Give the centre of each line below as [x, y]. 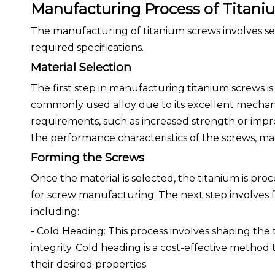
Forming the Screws [87, 157]
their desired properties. [89, 264]
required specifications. [87, 48]
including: [55, 211]
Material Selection [81, 67]
